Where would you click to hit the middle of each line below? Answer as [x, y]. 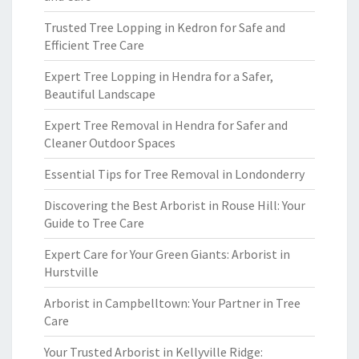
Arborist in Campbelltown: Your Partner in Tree [172, 303]
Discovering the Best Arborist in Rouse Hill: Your [175, 205]
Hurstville [71, 272]
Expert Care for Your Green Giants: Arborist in [167, 254]
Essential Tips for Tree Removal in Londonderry [174, 174]
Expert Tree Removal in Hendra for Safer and [166, 125]
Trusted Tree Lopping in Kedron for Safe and [165, 27]
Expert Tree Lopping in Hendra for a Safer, [159, 76]
